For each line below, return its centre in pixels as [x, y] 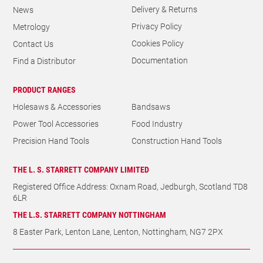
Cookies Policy [158, 50]
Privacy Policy [157, 33]
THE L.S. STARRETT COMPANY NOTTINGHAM [90, 221]
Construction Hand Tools [177, 147]
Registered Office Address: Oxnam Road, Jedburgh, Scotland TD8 [131, 193]
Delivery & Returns [164, 16]
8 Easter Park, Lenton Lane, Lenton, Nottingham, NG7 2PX [118, 238]
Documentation [160, 67]
